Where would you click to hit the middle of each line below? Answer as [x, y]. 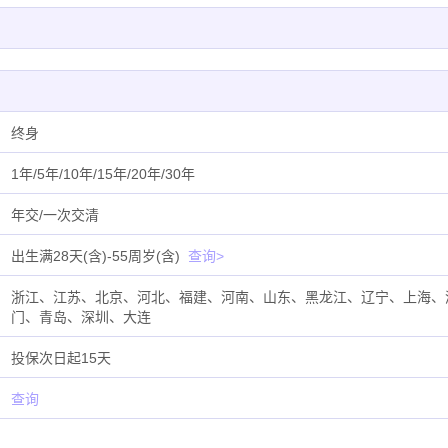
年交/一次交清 [55, 215]
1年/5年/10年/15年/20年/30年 [103, 174]
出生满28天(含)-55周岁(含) [95, 256]
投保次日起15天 [61, 358]
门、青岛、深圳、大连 [81, 317]
